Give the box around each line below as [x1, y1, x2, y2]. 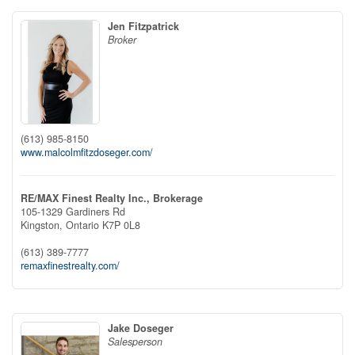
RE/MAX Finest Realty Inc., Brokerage [21, 191, 203, 206]
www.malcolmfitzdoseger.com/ [21, 145, 153, 160]
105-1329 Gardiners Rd [21, 204, 125, 219]
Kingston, [21, 218, 66, 233]
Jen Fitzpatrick [108, 18, 179, 33]
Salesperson [108, 334, 162, 349]
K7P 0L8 [102, 218, 140, 233]
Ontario [66, 218, 99, 233]
